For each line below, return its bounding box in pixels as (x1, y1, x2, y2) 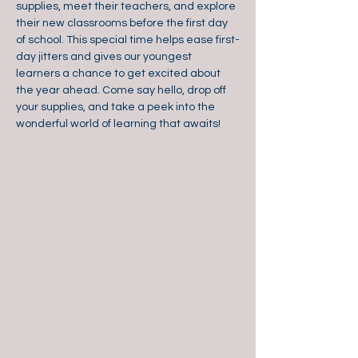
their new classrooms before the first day (16, 18, 230, 29)
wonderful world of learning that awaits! (16, 118, 221, 129)
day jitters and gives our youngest (16, 51, 194, 62)
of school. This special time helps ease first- (16, 34, 240, 46)
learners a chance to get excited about (16, 68, 223, 79)
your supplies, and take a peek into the (16, 101, 217, 113)
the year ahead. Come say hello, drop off (16, 85, 229, 96)
